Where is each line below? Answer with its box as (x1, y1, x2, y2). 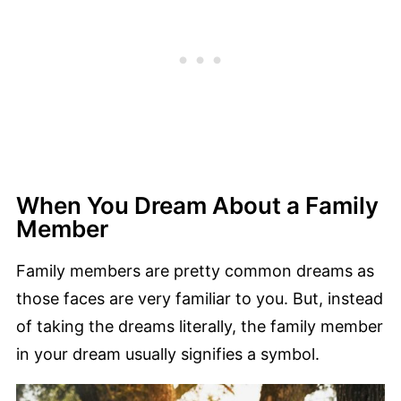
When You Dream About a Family (16, 192, 379, 220)
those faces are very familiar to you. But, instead (16, 289, 383, 309)
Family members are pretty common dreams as (16, 261, 374, 281)
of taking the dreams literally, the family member (16, 317, 383, 337)
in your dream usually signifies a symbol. (16, 345, 324, 364)
